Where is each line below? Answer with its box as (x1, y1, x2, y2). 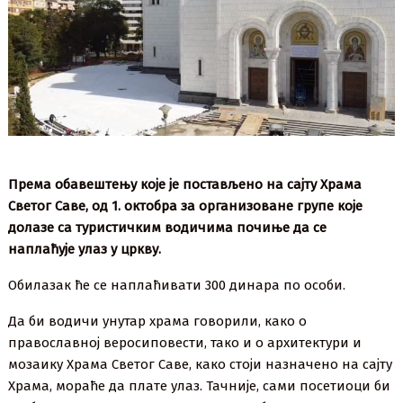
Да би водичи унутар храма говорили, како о (8, 313, 308, 330)
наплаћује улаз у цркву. (8, 241, 162, 258)
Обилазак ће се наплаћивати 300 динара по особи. (8, 277, 346, 294)
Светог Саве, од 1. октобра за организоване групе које (8, 198, 363, 215)
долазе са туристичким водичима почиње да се (8, 219, 327, 237)
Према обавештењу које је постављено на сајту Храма (8, 176, 363, 193)
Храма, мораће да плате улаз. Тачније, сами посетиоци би (8, 378, 391, 395)
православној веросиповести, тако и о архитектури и (8, 335, 363, 352)
